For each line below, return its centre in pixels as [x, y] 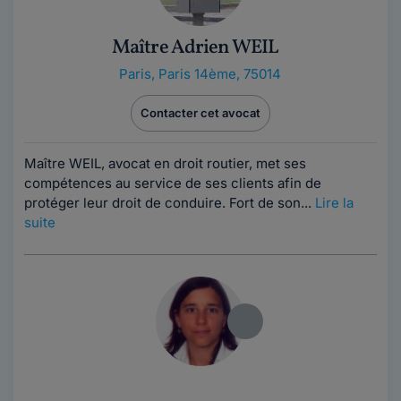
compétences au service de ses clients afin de [173, 183]
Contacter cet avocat [200, 113]
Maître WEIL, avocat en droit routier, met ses [165, 163]
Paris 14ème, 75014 [219, 74]
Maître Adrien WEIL [195, 48]
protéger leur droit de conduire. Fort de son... [170, 203]
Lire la [334, 203]
